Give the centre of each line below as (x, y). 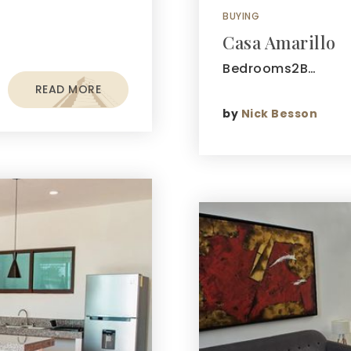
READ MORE (68, 89)
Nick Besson (279, 113)
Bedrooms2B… (270, 69)
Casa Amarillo (279, 42)
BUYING (241, 16)
